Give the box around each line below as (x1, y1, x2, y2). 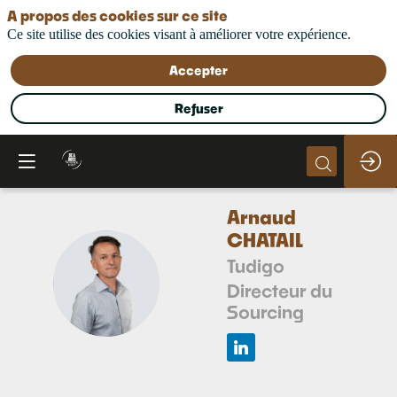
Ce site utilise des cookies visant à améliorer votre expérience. (7, 26, 351, 42)
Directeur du (227, 279, 332, 301)
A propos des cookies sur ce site (7, 7, 228, 24)
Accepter (169, 62, 228, 78)
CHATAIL (227, 228, 303, 252)
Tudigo (227, 254, 284, 276)
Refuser (174, 100, 223, 116)
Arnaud (227, 205, 296, 229)
